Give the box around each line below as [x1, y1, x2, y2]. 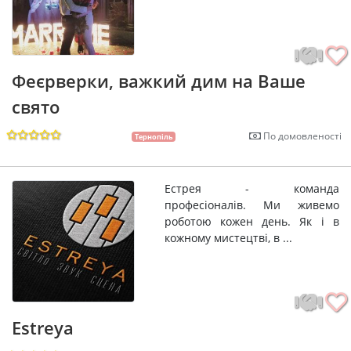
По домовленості [261, 128, 342, 143]
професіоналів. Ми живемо [164, 197, 339, 212]
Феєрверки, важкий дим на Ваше [12, 68, 306, 92]
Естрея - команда [164, 180, 339, 196]
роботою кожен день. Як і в [164, 213, 339, 229]
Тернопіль [134, 131, 173, 142]
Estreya [12, 316, 74, 340]
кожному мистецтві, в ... [164, 230, 292, 245]
